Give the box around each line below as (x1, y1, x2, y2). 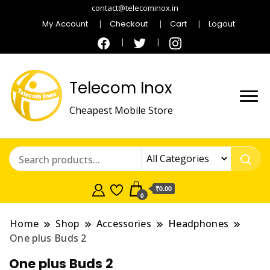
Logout (208, 17, 235, 30)
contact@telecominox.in (92, 2, 178, 13)
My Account (42, 17, 89, 30)
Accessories (96, 217, 152, 231)
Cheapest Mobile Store (69, 103, 173, 117)
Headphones (168, 217, 229, 231)
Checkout (110, 17, 148, 30)
